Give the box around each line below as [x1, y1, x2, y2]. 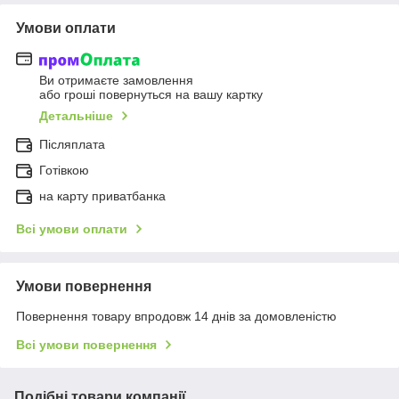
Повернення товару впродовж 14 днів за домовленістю [16, 308, 337, 323]
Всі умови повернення [16, 337, 157, 352]
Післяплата [39, 136, 105, 151]
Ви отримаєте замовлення [39, 72, 193, 87]
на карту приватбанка [39, 188, 166, 203]
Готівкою [39, 162, 89, 177]
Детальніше [39, 108, 113, 123]
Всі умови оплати [16, 221, 127, 236]
